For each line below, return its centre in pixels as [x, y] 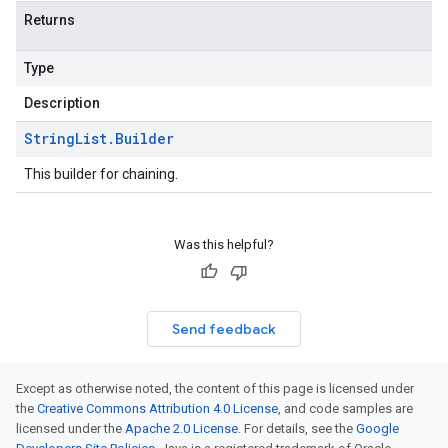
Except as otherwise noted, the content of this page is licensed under [215, 388]
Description [62, 103]
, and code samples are [345, 408]
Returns [49, 20]
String [49, 138]
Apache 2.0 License [181, 428]
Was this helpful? [224, 244]
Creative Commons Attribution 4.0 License [157, 408]
